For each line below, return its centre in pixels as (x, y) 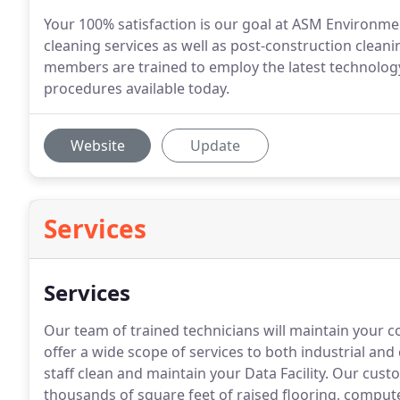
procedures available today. (137, 88)
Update (215, 146)
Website (97, 146)
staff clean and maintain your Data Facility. (186, 373)
